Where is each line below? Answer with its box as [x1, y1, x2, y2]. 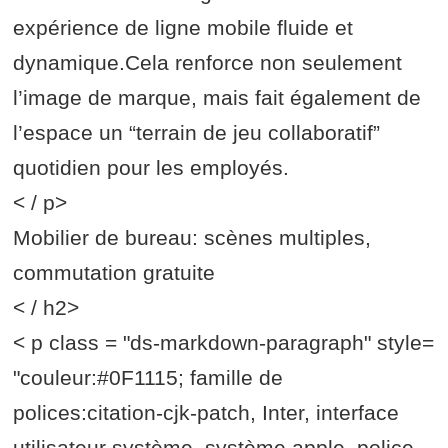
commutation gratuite [13, 261, 216, 285]
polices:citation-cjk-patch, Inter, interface [13, 401, 400, 425]
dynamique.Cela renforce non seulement [13, 51, 403, 75]
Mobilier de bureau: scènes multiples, [13, 226, 372, 250]
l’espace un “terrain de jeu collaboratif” [13, 121, 381, 145]
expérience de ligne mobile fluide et [13, 16, 354, 40]
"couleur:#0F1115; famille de [13, 366, 284, 390]
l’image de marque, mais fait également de [13, 86, 422, 110]
